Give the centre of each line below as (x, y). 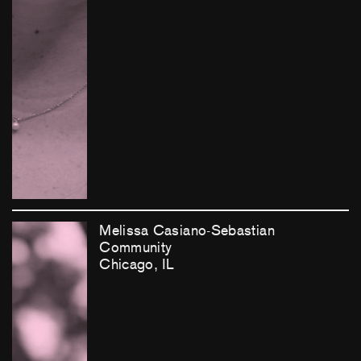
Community (136, 247)
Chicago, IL (137, 264)
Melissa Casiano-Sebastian (187, 230)
